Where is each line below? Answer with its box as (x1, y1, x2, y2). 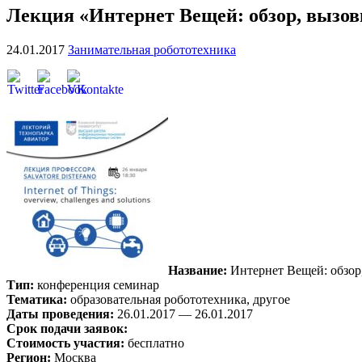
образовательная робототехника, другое (70, 292, 290, 306)
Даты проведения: (6, 306, 114, 321)
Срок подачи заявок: (6, 321, 128, 335)
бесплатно (128, 335, 184, 350)
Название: (168, 263, 227, 277)
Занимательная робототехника (68, 42, 236, 57)
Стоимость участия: (6, 335, 128, 350)
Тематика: (6, 292, 70, 306)
